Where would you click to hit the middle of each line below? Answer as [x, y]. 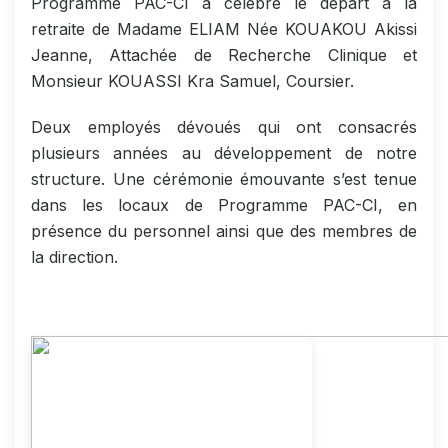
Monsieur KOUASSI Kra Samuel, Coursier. [192, 80]
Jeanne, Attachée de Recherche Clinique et [224, 54]
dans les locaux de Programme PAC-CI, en [224, 204]
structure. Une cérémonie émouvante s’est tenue [224, 178]
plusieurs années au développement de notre [224, 152]
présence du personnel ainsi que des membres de [224, 230]
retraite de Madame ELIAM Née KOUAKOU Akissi [224, 28]
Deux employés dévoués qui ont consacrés [224, 126]
